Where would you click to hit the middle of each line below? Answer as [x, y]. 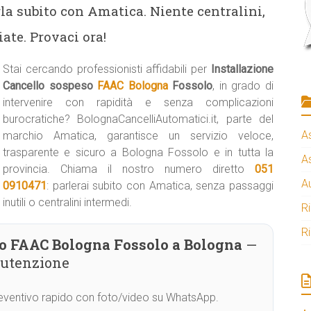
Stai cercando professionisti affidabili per [107, 69]
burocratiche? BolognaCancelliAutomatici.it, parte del [138, 119]
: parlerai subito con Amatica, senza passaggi [160, 186]
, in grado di [243, 86]
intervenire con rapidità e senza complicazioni [138, 102]
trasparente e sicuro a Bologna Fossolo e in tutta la [138, 152]
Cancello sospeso [50, 86]
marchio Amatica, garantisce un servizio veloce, [138, 136]
